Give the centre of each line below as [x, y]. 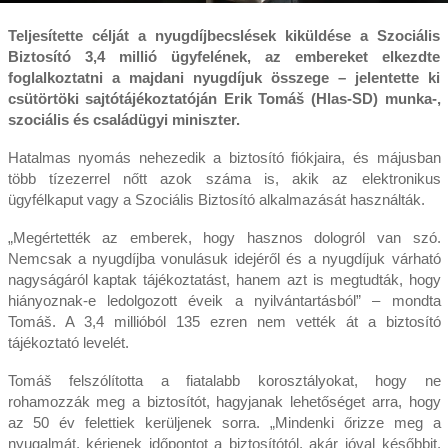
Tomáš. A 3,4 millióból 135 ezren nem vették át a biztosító [224, 322]
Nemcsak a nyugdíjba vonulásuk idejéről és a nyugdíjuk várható [224, 259]
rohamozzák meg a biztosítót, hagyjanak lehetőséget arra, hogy [224, 402]
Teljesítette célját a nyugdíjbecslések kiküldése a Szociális [224, 36]
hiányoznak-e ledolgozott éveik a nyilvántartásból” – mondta [224, 301]
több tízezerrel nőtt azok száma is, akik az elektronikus [224, 179]
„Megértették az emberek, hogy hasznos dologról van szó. [224, 238]
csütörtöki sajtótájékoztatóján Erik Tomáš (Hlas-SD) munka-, [224, 99]
